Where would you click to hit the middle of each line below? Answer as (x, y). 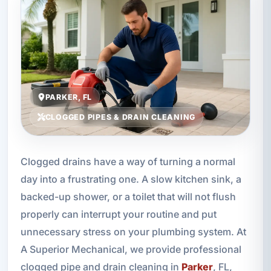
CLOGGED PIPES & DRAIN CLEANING (120, 117)
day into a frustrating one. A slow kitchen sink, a (131, 179)
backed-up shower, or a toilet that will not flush (128, 197)
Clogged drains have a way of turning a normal (128, 162)
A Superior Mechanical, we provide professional (131, 250)
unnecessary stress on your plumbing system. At (133, 232)
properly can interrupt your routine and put (118, 214)
